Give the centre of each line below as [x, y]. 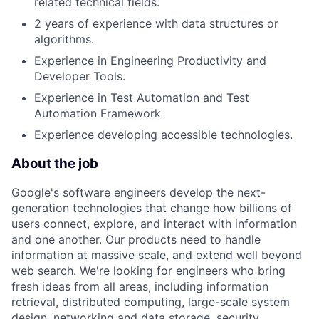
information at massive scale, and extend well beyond [157, 255]
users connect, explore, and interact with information [154, 224]
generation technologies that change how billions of [152, 208]
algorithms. [64, 39]
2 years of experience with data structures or [156, 23]
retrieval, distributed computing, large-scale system [151, 302]
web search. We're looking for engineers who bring [148, 271]
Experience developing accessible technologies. [163, 134]
